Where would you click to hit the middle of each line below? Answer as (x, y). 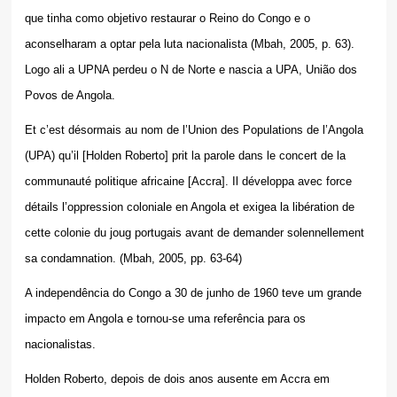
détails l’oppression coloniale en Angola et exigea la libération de (189, 207)
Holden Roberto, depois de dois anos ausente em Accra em (177, 379)
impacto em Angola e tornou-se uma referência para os (165, 319)
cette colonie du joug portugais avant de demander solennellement (194, 233)
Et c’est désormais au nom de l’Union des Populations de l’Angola (194, 130)
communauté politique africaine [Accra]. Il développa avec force (188, 182)
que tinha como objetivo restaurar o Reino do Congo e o (167, 19)
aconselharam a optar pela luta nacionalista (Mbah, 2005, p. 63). (189, 44)
